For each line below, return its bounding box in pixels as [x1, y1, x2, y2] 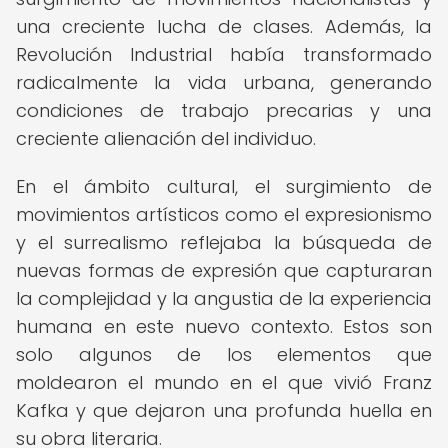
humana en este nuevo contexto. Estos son [16, 314, 432, 339]
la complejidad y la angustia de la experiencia [16, 286, 432, 311]
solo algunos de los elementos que [16, 342, 432, 367]
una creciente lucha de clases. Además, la [16, 14, 432, 39]
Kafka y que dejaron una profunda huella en [16, 398, 432, 423]
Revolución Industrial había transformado [16, 42, 432, 67]
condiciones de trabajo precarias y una [16, 98, 432, 123]
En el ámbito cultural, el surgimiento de [16, 174, 432, 199]
